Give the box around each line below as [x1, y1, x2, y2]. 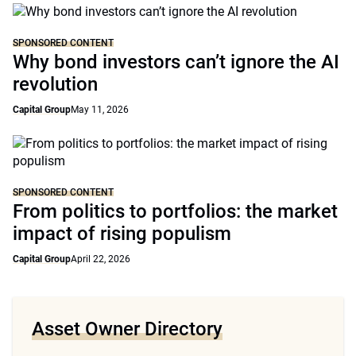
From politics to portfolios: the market [13, 200, 338, 222]
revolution [13, 73, 98, 95]
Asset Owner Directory [32, 318, 222, 340]
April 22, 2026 [71, 253, 130, 265]
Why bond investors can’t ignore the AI [13, 51, 339, 73]
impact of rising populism [13, 222, 231, 245]
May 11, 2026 [71, 104, 129, 115]
